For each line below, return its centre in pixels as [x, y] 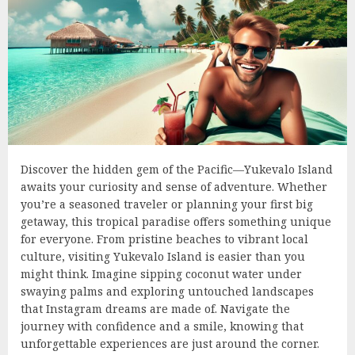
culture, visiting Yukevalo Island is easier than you [163, 256]
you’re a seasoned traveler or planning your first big [167, 204]
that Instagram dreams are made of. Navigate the [155, 308]
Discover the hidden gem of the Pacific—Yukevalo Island [177, 169]
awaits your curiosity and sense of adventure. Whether [174, 186]
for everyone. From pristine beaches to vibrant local [164, 239]
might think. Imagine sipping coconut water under [161, 273]
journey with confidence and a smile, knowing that [162, 326]
